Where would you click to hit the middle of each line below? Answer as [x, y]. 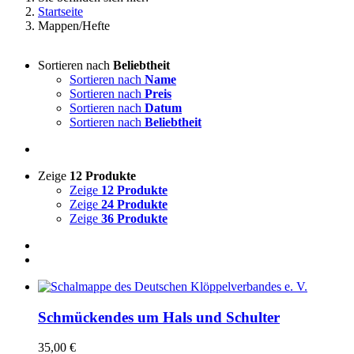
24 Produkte [134, 204]
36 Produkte [134, 218]
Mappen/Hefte [74, 25]
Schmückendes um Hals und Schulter [159, 317]
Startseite [60, 11]
